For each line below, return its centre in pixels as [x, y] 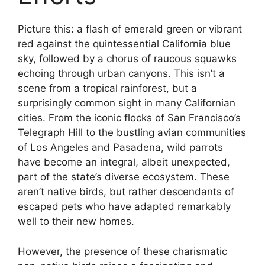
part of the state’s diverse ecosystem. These [124, 177]
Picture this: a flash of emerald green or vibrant [130, 29]
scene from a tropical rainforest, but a [107, 88]
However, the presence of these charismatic [122, 251]
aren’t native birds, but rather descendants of [126, 192]
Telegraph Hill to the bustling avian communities [132, 133]
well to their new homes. [76, 222]
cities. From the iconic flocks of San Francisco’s [129, 118]
